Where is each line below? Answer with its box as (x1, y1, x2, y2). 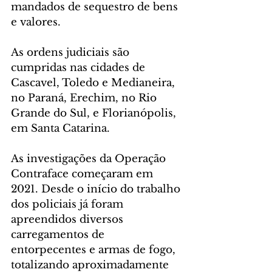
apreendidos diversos (11, 213, 126, 226)
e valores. (11, 16, 61, 29)
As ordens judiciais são (11, 46, 132, 59)
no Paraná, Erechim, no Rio (11, 92, 160, 105)
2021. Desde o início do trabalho (11, 183, 183, 196)
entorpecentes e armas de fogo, (11, 243, 178, 257)
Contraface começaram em (11, 168, 156, 181)
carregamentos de (11, 228, 107, 242)
